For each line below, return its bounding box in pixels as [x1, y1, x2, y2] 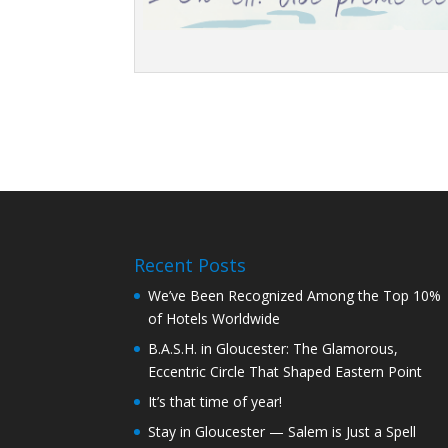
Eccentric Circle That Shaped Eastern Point [148, 361, 423, 381]
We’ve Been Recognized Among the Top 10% [148, 285, 442, 305]
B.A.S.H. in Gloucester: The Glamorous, [148, 338, 399, 358]
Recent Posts [134, 252, 247, 277]
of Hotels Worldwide [148, 308, 281, 328]
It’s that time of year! [148, 391, 283, 411]
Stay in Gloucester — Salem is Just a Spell [148, 421, 417, 441]
